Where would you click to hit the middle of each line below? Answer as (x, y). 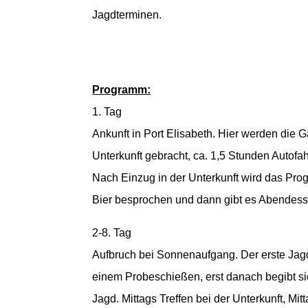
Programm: (122, 90)
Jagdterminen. (127, 14)
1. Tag (107, 112)
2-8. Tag (112, 233)
